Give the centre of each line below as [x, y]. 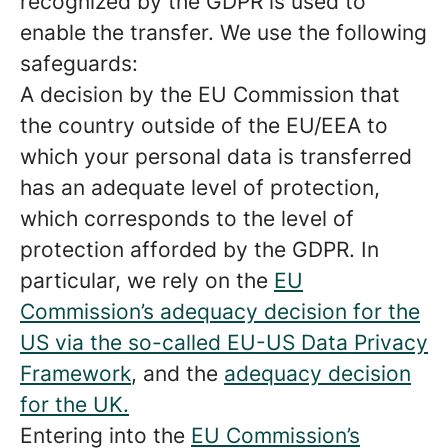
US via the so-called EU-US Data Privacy [224, 342]
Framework [75, 373]
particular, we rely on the [147, 280]
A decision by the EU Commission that [210, 94]
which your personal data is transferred [216, 156]
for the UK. [74, 404]
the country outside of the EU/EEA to [204, 125]
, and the [177, 373]
